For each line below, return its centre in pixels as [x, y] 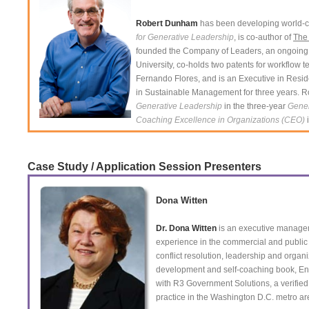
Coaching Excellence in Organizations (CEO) [220, 120]
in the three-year [255, 106]
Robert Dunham [167, 23]
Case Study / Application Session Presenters [144, 167]
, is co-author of [263, 37]
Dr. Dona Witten [186, 228]
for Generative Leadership [185, 37]
